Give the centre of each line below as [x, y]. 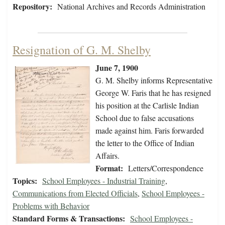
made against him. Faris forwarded [150, 131]
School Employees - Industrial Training [104, 181]
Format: [109, 168]
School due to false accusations [145, 118]
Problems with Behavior [51, 206]
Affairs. [107, 156]
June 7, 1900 [117, 68]
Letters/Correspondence [166, 168]
